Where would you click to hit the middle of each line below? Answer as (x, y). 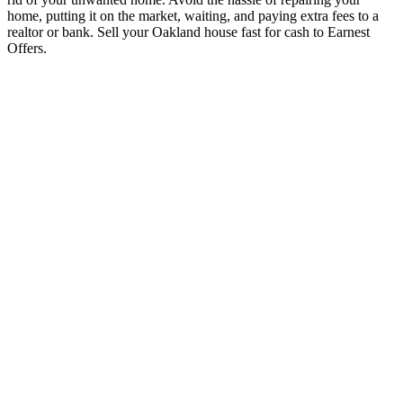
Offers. (27, 48)
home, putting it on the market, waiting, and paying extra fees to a (193, 15)
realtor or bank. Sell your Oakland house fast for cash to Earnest (188, 31)
